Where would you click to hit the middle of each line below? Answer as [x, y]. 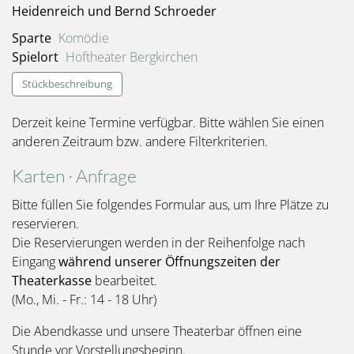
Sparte [32, 38]
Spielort [35, 57]
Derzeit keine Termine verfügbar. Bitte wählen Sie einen [168, 122]
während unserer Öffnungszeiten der [169, 261]
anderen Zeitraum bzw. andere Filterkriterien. [140, 141]
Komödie [83, 38]
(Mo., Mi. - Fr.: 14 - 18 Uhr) [84, 299]
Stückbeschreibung [67, 84]
